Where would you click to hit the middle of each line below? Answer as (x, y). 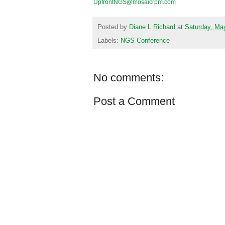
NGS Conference (145, 40)
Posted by (113, 27)
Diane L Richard (152, 27)
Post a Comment (134, 101)
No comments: (129, 77)
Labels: (109, 40)
